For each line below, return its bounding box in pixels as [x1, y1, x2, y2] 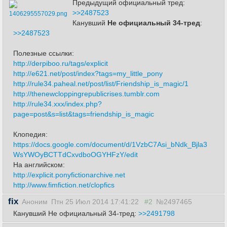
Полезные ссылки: [13, 49, 74, 57]
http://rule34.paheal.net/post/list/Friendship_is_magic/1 [13, 80, 188, 88]
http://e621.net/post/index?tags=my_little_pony [13, 69, 163, 78]
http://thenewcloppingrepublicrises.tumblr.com [13, 90, 160, 98]
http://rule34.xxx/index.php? [13, 100, 102, 108]
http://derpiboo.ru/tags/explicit [13, 59, 108, 67]
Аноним [22, 198, 48, 206]
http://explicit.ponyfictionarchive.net [13, 171, 125, 179]
